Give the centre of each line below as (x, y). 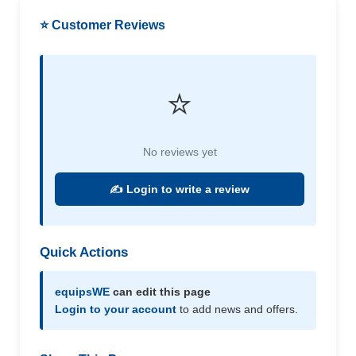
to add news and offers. (237, 309)
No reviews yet (180, 152)
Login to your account (116, 309)
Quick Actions (84, 252)
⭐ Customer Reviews (103, 25)
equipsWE (82, 292)
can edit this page (160, 292)
